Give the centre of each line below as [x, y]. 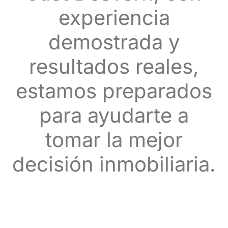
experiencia [114, 18]
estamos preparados [114, 91]
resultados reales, [114, 66]
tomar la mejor [114, 140]
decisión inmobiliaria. [114, 164]
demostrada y [114, 42]
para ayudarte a [114, 115]
